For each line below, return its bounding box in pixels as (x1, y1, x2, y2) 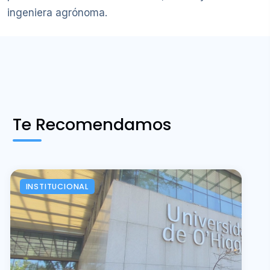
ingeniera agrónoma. (7, 6, 107, 19)
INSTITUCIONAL (25, 181, 89, 192)
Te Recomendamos (13, 112, 172, 136)
